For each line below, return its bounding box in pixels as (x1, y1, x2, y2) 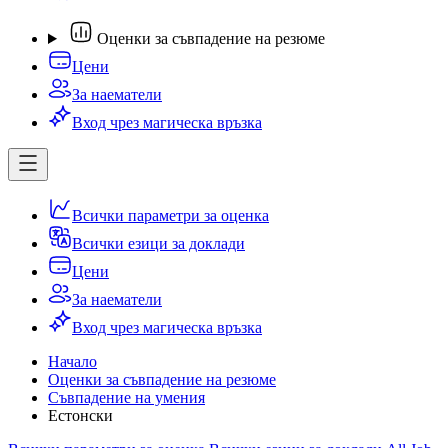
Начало (48, 353, 97, 370)
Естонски (48, 407, 113, 424)
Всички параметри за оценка (72, 207, 269, 224)
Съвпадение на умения (48, 389, 205, 406)
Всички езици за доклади (72, 235, 245, 252)
